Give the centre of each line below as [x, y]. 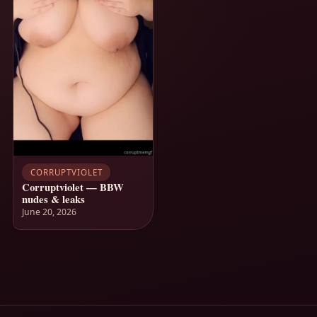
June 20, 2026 [50, 212]
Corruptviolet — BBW [73, 188]
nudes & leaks [54, 200]
